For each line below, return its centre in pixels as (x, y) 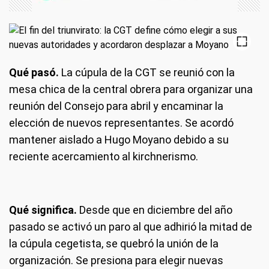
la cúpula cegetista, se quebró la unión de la (114, 243)
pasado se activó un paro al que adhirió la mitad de (131, 227)
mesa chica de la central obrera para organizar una (131, 89)
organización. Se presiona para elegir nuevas (116, 260)
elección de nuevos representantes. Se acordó (121, 123)
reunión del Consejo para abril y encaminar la (116, 106)
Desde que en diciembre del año (155, 210)
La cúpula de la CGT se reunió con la (147, 72)
